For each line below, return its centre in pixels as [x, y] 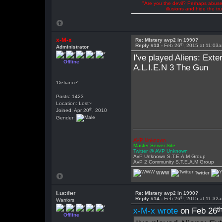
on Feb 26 [198, 211]
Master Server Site [155, 145]
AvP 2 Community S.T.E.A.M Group [174, 162]
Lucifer [66, 193]
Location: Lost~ [74, 103]
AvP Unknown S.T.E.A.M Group [170, 156]
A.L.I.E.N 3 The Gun [171, 68]
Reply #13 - [150, 45]
